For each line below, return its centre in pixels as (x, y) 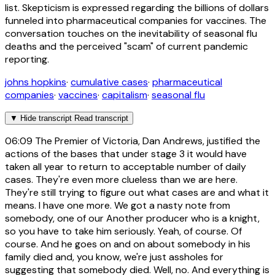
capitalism (125, 95)
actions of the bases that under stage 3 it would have (126, 154)
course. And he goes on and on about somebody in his (128, 244)
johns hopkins (36, 82)
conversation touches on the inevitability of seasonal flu (131, 34)
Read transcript (101, 118)
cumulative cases (109, 82)
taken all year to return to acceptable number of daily (126, 167)
